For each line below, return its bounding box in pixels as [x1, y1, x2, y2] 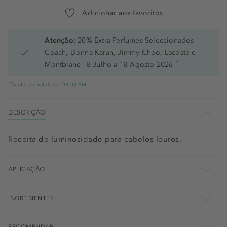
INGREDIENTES [8, 195, 54, 202]
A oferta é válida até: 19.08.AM [13, 82, 86, 88]
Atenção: [45, 36, 75, 45]
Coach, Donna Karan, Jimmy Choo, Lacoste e [45, 48, 196, 57]
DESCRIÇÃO [8, 109, 46, 116]
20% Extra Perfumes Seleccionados [78, 36, 194, 45]
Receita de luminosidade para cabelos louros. [8, 135, 181, 144]
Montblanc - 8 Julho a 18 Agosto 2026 [45, 60, 173, 69]
